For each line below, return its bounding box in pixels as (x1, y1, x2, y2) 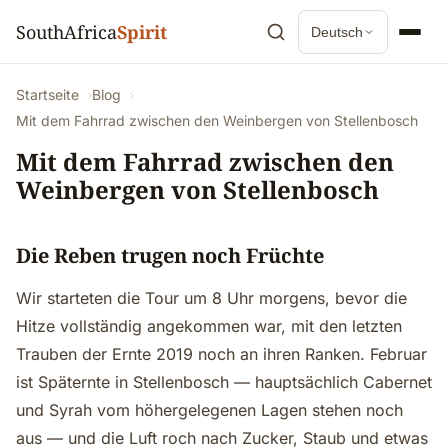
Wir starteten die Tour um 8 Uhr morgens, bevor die (16, 288, 407, 308)
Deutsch (311, 23, 363, 40)
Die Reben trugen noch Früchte (16, 242, 324, 269)
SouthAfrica (16, 19, 117, 44)
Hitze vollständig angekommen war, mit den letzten (16, 316, 402, 336)
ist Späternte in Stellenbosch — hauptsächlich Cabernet (16, 372, 432, 392)
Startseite (16, 86, 79, 103)
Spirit (117, 19, 167, 44)
